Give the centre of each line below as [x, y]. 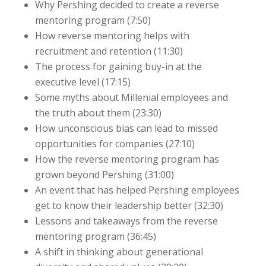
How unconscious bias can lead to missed [126, 128]
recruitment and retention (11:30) [109, 51]
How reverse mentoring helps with [112, 35]
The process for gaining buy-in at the [118, 66]
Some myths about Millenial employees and [131, 97]
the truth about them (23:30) [98, 113]
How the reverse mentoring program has [127, 159]
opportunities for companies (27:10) [115, 143]
